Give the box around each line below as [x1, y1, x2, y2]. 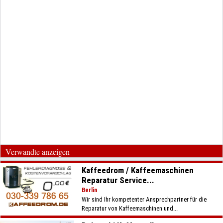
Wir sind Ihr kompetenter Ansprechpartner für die [82, 196, 207, 203]
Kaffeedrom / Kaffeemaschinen [82, 165, 194, 175]
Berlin [82, 187, 98, 194]
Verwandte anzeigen [5, 146, 70, 157]
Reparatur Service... [82, 175, 155, 185]
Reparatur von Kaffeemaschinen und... [82, 205, 178, 212]
